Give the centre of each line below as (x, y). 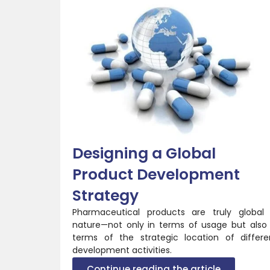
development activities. (122, 250)
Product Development (156, 174)
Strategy (105, 195)
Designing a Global (144, 153)
